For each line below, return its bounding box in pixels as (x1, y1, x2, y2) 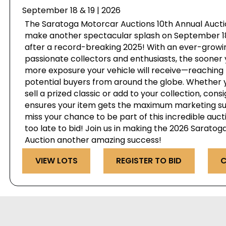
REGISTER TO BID (116, 155, 182, 167)
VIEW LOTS (35, 155, 78, 167)
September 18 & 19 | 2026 (22, 4, 121, 16)
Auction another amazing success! (25, 134, 162, 146)
